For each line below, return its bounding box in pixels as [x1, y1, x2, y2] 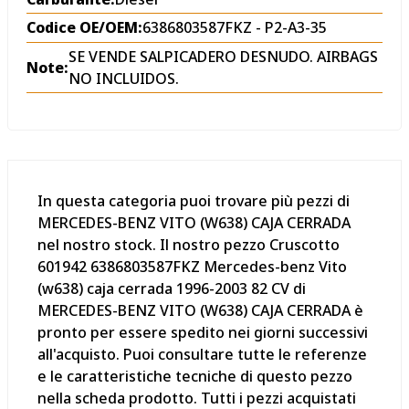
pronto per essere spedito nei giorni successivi [37, 322, 368, 342]
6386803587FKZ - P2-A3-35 [142, 17, 327, 38]
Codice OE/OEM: [26, 17, 142, 38]
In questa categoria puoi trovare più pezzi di [37, 191, 350, 211]
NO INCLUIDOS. [68, 68, 179, 89]
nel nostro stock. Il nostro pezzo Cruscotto [37, 235, 340, 255]
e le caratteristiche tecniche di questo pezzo [37, 366, 352, 386]
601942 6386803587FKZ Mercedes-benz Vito [37, 257, 347, 277]
